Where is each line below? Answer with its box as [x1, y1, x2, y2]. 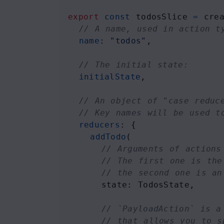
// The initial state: [78, 60, 188, 69]
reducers [78, 120, 120, 129]
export [68, 12, 99, 21]
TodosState [137, 180, 189, 189]
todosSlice [135, 12, 187, 21]
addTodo [90, 132, 126, 141]
